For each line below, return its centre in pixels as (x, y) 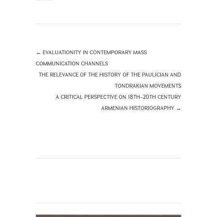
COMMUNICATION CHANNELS (72, 63)
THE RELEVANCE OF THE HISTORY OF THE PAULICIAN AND (110, 74)
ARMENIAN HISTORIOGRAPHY (139, 108)
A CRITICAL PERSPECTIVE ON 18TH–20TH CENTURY (118, 96)
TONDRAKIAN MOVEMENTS (148, 85)
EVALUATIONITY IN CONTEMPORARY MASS (94, 52)
